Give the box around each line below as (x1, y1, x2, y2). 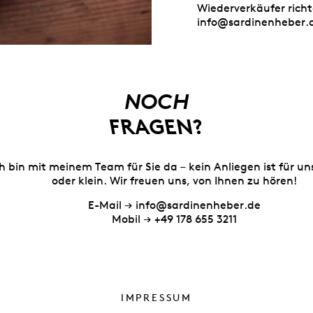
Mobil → (111, 214, 154, 226)
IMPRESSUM (120, 293, 193, 304)
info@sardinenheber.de (135, 201, 261, 212)
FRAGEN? (109, 118, 203, 140)
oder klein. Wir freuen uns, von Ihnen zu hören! (51, 176, 297, 188)
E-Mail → (87, 201, 136, 212)
